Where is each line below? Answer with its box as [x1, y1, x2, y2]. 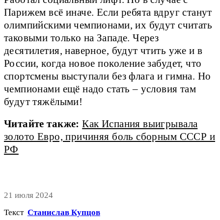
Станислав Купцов [27, 207, 100, 217]
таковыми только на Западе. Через [4, 32, 159, 44]
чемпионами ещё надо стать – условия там [4, 83, 196, 95]
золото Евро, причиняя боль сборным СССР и [4, 131, 216, 142]
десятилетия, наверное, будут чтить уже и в [4, 45, 203, 56]
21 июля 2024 [4, 190, 53, 200]
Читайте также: [4, 118, 80, 130]
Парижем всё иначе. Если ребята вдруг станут [4, 7, 212, 18]
